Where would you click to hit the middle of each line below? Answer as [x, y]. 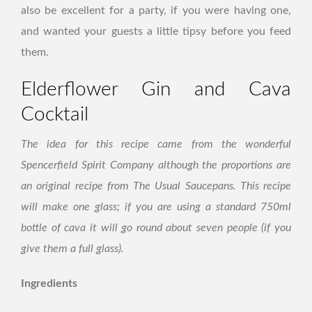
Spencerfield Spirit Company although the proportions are [156, 165]
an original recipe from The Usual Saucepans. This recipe [156, 186]
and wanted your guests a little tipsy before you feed [156, 31]
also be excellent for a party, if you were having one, [156, 10]
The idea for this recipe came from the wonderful [156, 144]
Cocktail [55, 114]
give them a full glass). [72, 249]
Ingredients [49, 283]
